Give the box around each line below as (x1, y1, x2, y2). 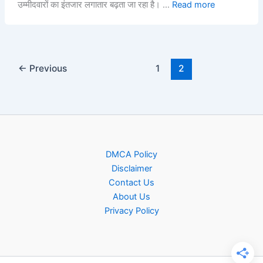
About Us (113, 191, 150, 202)
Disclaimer (111, 163, 152, 174)
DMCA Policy (106, 149, 157, 160)
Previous (27, 62, 68, 74)
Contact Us (109, 177, 154, 188)
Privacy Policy (104, 205, 159, 216)
